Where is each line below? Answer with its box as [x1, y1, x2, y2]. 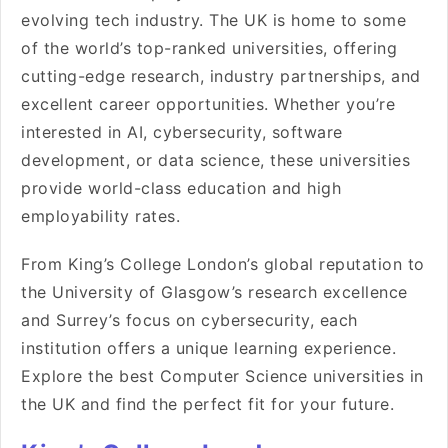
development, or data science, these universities [21, 150, 410, 170]
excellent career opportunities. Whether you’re [21, 94, 395, 114]
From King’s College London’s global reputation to [21, 254, 425, 274]
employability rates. [21, 206, 186, 226]
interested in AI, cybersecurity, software [21, 122, 343, 142]
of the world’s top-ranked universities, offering [21, 38, 397, 58]
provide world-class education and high [21, 178, 341, 198]
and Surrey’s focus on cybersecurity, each [21, 310, 358, 330]
